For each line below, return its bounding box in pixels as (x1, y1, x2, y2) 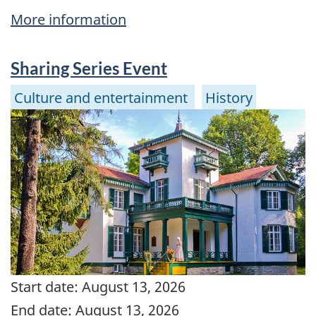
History (205, 87, 253, 107)
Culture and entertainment (14, 87, 191, 107)
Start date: (11, 276, 78, 296)
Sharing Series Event (11, 58, 167, 79)
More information (11, 10, 126, 30)
